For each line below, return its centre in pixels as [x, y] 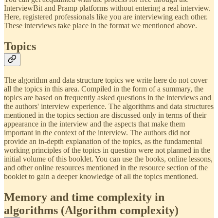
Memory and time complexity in [84, 197]
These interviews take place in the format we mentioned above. [100, 25]
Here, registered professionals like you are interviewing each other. [106, 17]
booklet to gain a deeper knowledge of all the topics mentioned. [101, 176]
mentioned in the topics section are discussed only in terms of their [105, 115]
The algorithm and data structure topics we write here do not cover [106, 80]
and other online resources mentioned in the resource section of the [106, 167]
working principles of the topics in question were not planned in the [107, 150]
